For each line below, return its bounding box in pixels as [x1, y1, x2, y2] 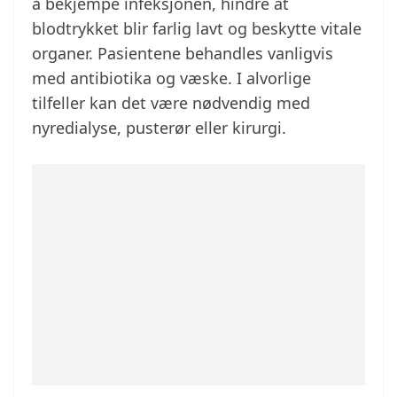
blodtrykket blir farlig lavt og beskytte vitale [32, 18, 362, 40]
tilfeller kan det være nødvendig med [32, 92, 310, 114]
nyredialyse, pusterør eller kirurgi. [32, 117, 286, 139]
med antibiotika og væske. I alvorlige [32, 67, 311, 90]
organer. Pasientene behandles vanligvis [32, 43, 333, 65]
